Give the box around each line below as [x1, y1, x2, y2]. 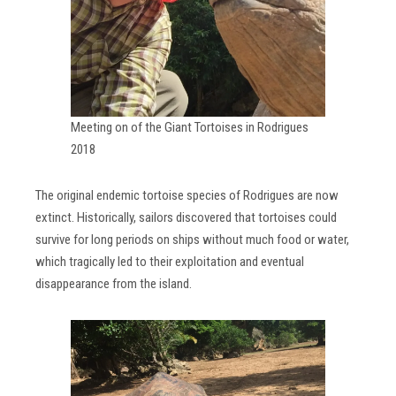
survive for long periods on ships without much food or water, [35, 232, 349, 248]
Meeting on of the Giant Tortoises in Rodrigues [71, 118, 308, 135]
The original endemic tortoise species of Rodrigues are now [35, 187, 339, 204]
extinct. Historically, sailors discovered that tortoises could [35, 209, 337, 226]
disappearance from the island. [35, 276, 192, 293]
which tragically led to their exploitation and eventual [35, 254, 304, 270]
